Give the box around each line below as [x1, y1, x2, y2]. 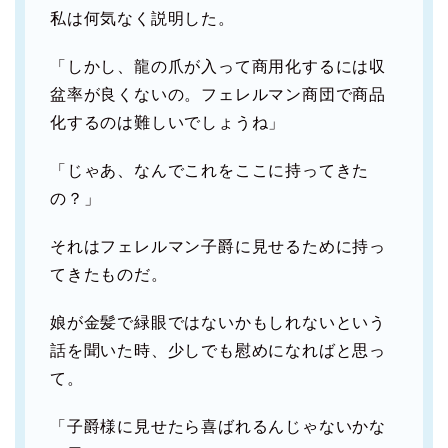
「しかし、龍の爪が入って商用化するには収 [50, 58, 386, 76]
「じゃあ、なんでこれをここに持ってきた [50, 162, 370, 180]
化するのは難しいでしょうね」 [50, 114, 286, 132]
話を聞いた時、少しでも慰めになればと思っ [50, 342, 386, 360]
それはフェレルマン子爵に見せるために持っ [50, 238, 386, 256]
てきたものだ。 [50, 266, 168, 284]
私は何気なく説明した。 [50, 10, 235, 28]
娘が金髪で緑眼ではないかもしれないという [50, 314, 386, 332]
